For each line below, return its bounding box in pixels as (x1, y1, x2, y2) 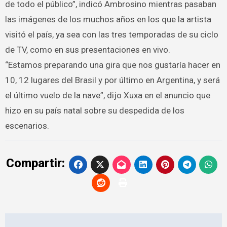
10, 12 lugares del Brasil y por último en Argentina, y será (5, 74, 220, 85)
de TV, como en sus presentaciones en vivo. (5, 44, 170, 55)
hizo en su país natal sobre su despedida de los (5, 105, 184, 116)
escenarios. (5, 120, 49, 131)
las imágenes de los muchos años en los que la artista (5, 14, 211, 24)
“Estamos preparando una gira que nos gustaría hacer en (5, 59, 220, 70)
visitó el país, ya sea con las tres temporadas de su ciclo (5, 29, 218, 40)
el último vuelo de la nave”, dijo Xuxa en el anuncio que (5, 90, 210, 100)
